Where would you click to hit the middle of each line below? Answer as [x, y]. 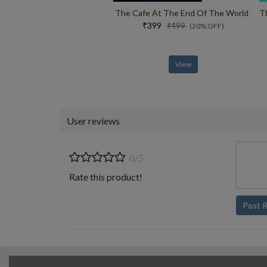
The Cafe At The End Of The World [181, 13]
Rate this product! [106, 177]
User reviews [93, 121]
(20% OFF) [205, 26]
